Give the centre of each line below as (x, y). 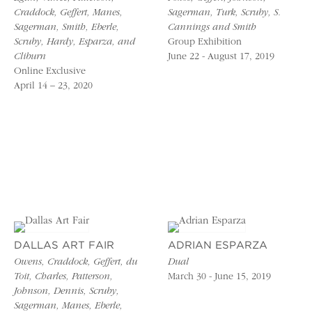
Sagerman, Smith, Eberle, (67, 28)
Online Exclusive (50, 71)
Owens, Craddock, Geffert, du (76, 262)
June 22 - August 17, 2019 (221, 57)
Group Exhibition (205, 42)
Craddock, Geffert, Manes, (68, 13)
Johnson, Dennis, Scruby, (67, 291)
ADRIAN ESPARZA (218, 245)
